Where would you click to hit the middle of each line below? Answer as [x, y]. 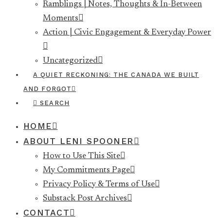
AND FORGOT [48, 89]
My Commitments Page [86, 170]
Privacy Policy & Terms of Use [99, 184]
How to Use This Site [82, 156]
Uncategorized [70, 61]
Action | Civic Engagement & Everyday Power [127, 33]
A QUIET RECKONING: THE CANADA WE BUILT [116, 75]
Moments [61, 19]
